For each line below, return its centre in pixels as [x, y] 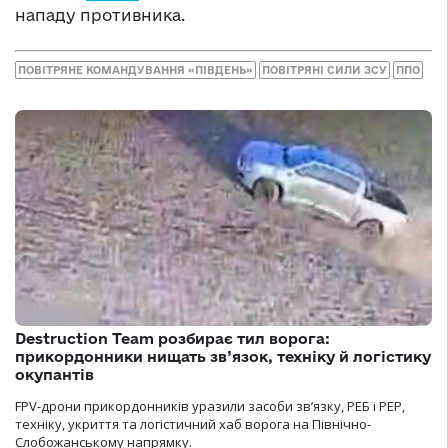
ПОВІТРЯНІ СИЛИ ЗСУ [324, 70]
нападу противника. [100, 14]
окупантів [54, 375]
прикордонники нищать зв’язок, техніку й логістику [223, 357]
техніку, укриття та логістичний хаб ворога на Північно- [193, 424]
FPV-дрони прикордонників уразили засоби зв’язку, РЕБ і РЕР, [210, 406]
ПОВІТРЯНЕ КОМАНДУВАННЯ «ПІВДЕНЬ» [135, 70]
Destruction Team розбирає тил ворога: [172, 339]
